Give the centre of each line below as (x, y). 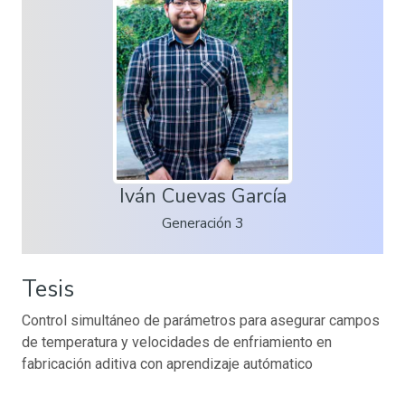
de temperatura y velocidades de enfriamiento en (177, 343)
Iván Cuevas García (202, 197)
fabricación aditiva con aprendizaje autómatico (167, 364)
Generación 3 (202, 224)
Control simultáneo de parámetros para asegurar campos (201, 321)
